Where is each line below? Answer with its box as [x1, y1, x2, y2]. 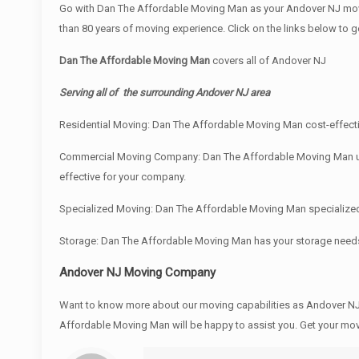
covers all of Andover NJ [210, 54, 327, 67]
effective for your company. [59, 171, 187, 183]
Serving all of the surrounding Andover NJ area [59, 87, 271, 99]
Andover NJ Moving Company [59, 265, 216, 280]
